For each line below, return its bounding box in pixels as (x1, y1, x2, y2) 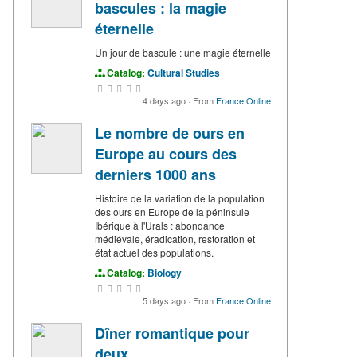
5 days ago (143, 294, 188, 308)
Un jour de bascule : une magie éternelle (95, 45, 271, 60)
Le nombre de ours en (95, 123, 245, 144)
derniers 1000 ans (95, 164, 216, 186)
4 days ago (143, 94, 188, 108)
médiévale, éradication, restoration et (95, 232, 255, 246)
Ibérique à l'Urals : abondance (95, 218, 225, 233)
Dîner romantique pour (95, 323, 249, 344)
